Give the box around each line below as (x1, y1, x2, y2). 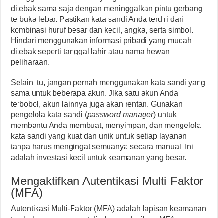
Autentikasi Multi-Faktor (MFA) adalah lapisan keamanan (11, 204, 207, 213)
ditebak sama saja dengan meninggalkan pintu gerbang (11, 4, 203, 13)
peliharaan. (11, 58, 50, 67)
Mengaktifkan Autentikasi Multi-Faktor (11, 174, 204, 188)
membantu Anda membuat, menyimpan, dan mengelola (11, 121, 201, 130)
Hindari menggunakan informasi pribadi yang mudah (11, 36, 192, 45)
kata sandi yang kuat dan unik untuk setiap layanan (11, 132, 187, 141)
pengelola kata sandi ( (11, 110, 88, 119)
